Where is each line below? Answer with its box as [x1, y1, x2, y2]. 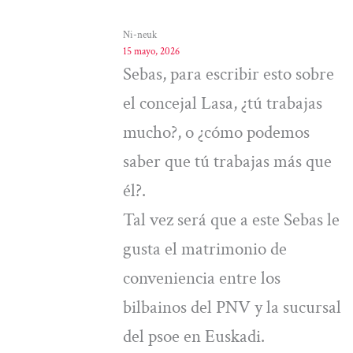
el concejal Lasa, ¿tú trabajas [122, 91, 322, 115]
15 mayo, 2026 [122, 44, 180, 58]
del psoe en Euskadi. [122, 324, 265, 348]
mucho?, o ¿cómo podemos [122, 120, 310, 144]
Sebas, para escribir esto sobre [122, 61, 334, 86]
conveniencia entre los [122, 266, 281, 290]
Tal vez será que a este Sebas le [122, 207, 340, 232]
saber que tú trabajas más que [122, 149, 332, 173]
